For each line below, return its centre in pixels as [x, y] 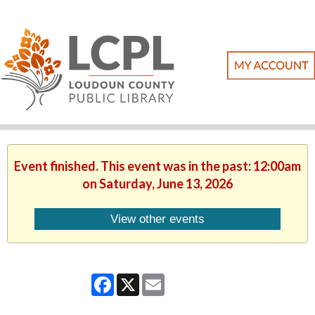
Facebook [139, 278]
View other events [157, 219]
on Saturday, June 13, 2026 [157, 184]
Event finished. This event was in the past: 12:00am [157, 166]
